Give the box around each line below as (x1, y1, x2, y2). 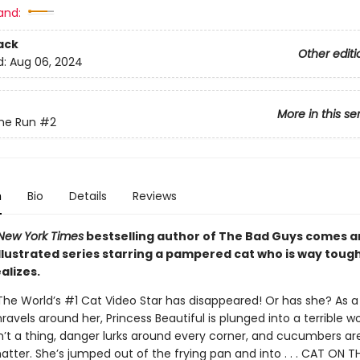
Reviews (132, 188, 177, 204)
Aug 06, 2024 (9, 54, 83, 71)
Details (68, 188, 107, 204)
